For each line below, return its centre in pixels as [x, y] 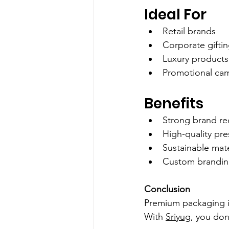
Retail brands [189, 31]
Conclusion [167, 189]
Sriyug [178, 217]
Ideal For [175, 15]
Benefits [174, 104]
